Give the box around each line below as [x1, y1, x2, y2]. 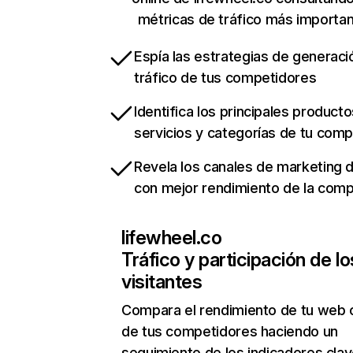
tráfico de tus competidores [134, 69, 317, 86]
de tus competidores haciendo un [121, 323, 338, 340]
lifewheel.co [121, 226, 222, 249]
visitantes [121, 270, 203, 293]
